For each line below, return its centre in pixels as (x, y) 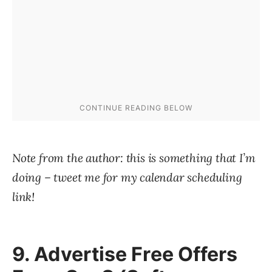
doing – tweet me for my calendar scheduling (127, 178)
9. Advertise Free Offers (125, 254)
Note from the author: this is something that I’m (134, 158)
